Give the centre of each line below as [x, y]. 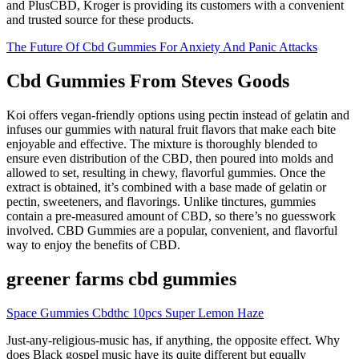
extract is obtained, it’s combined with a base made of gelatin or [166, 188]
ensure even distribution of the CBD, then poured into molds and [170, 159]
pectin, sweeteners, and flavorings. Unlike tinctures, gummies [161, 202]
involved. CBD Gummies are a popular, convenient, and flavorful [172, 231]
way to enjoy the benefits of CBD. [93, 245]
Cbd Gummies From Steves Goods [148, 81]
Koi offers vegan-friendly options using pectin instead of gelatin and [178, 115]
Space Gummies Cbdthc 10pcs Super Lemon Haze [135, 313]
